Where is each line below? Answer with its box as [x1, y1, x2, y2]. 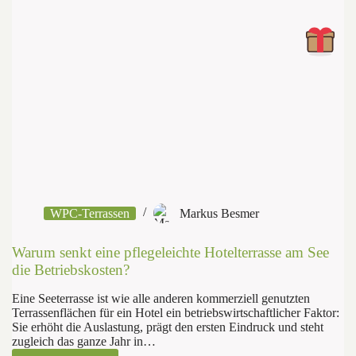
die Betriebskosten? [12, 261, 130, 278]
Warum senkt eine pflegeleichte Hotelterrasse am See [12, 243, 329, 261]
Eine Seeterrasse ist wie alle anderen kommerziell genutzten [12, 291, 310, 305]
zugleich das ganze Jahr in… [12, 334, 156, 348]
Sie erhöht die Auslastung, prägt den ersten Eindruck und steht [12, 319, 323, 334]
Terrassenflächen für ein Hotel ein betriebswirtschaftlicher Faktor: [12, 305, 339, 319]
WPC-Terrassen [50, 207, 130, 221]
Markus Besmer [180, 207, 259, 221]
